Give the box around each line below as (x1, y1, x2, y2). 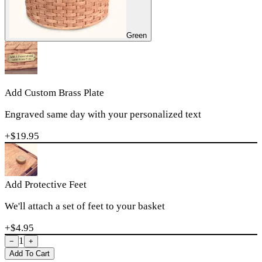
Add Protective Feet (5, 178, 87, 190)
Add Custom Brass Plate (5, 87, 104, 98)
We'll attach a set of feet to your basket (5, 200, 165, 212)
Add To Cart (9, 249, 50, 258)
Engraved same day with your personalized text (5, 108, 201, 120)
